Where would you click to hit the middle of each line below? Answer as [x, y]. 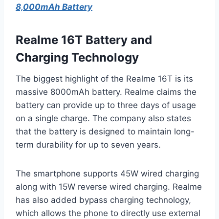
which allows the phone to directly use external [108, 213]
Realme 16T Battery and [84, 40]
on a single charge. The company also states [103, 118]
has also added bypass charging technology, [103, 200]
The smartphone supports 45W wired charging [107, 173]
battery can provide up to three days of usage [106, 105]
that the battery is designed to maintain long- [105, 131]
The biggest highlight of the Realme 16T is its [104, 78]
